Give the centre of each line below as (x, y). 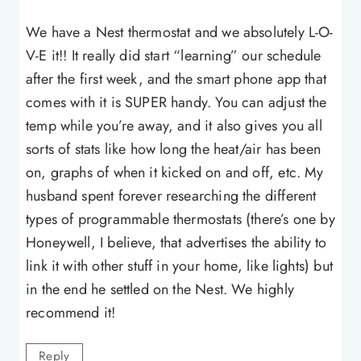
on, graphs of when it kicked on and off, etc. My (175, 172)
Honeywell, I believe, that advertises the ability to (176, 242)
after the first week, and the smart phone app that (176, 79)
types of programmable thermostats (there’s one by (180, 219)
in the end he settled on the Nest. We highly (160, 289)
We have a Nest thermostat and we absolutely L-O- (180, 32)
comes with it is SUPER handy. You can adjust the (176, 102)
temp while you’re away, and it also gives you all (174, 125)
